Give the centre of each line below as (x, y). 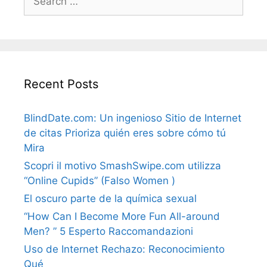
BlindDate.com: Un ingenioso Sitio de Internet (133, 118)
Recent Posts (61, 84)
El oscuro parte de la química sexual (110, 198)
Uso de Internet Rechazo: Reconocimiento (124, 249)
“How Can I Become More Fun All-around (122, 216)
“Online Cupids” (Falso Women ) (100, 180)
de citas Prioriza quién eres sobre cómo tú (125, 133)
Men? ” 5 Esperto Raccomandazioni (108, 231)
